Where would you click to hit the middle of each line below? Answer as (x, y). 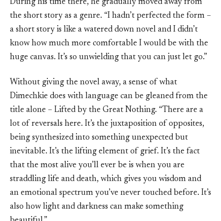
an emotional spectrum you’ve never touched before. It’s (110, 193)
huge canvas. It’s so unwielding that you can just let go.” (109, 57)
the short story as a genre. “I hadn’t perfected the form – (110, 16)
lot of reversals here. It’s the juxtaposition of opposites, (107, 124)
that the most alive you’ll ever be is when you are (97, 165)
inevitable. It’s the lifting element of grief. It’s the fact (105, 151)
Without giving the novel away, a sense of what (93, 82)
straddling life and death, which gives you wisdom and (106, 179)
